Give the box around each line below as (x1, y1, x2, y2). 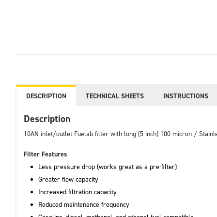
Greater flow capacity (38, 174, 98, 184)
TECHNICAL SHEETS (86, 91, 144, 101)
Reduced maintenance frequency (38, 200, 129, 209)
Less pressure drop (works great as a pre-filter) (38, 162, 177, 171)
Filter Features (24, 149, 67, 159)
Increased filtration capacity (38, 187, 117, 197)
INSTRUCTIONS (163, 91, 208, 101)
